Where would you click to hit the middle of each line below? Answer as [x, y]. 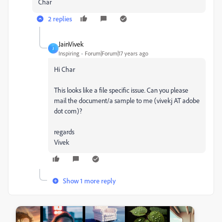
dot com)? [68, 111]
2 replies [60, 19]
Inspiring [69, 53]
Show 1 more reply [89, 181]
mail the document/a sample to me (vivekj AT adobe [127, 100]
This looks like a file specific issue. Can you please [121, 90]
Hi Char [64, 69]
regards [64, 132]
